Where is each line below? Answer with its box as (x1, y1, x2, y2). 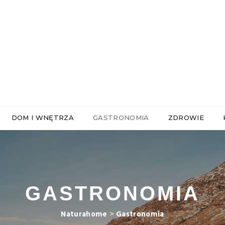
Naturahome (61, 208, 107, 221)
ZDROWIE (168, 114, 204, 122)
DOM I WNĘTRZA (11, 114, 74, 122)
